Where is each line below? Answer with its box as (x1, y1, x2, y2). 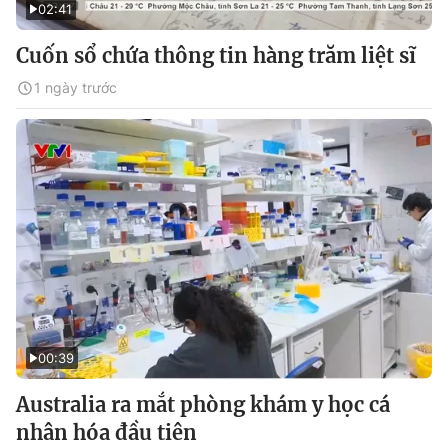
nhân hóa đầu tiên (16, 420, 197, 445)
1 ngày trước (34, 79, 117, 96)
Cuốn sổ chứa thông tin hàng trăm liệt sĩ (16, 43, 416, 68)
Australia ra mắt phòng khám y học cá (16, 392, 390, 417)
